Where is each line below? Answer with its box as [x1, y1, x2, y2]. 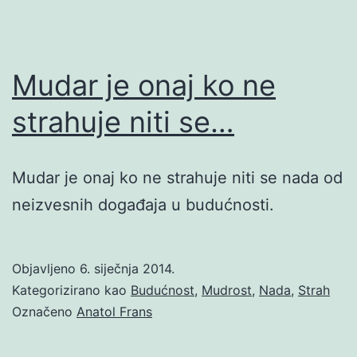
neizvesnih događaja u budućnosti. [12, 194, 274, 214]
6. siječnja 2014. [80, 260, 175, 277]
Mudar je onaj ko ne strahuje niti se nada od [12, 167, 343, 187]
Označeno [12, 303, 76, 320]
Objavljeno [12, 260, 80, 277]
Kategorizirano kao [12, 281, 131, 298]
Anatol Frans [76, 303, 152, 320]
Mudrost [202, 281, 252, 298]
